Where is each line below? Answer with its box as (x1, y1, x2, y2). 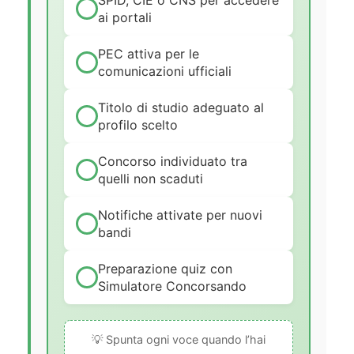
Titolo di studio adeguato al (98, 100, 264, 116)
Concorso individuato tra (98, 153, 247, 170)
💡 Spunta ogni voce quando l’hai (92, 333, 265, 347)
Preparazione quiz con (98, 261, 232, 277)
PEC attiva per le (98, 46, 199, 62)
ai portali (98, 9, 152, 26)
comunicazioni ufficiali (98, 63, 232, 80)
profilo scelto (98, 117, 178, 134)
